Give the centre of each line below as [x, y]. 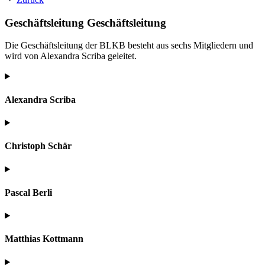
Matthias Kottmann [44, 239]
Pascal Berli [28, 192]
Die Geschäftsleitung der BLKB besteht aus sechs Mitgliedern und [129, 46]
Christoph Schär [38, 146]
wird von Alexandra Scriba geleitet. [71, 56]
